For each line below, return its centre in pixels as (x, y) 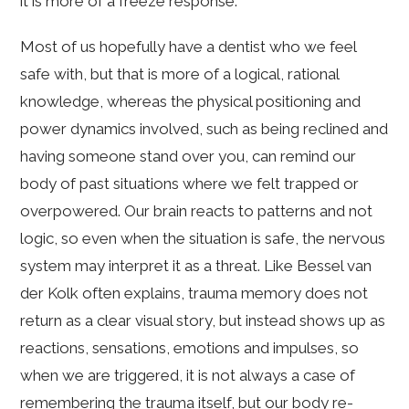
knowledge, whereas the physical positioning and (191, 102)
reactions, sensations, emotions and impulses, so (190, 348)
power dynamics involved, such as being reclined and (204, 129)
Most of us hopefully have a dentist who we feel (189, 47)
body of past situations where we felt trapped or (190, 184)
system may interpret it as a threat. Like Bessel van (196, 266)
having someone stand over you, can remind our (189, 157)
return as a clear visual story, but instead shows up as (203, 321)
